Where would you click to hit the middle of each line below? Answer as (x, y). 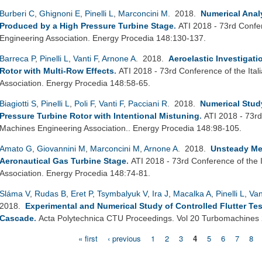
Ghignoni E (60, 13)
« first (88, 238)
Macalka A (192, 193)
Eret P (82, 193)
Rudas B (50, 193)
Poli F (84, 103)
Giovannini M (61, 148)
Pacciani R (148, 103)
